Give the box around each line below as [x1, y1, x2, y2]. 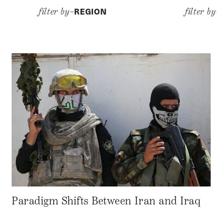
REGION [74, 5, 107, 17]
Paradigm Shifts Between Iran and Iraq [12, 194, 207, 208]
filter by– [39, 6, 75, 17]
